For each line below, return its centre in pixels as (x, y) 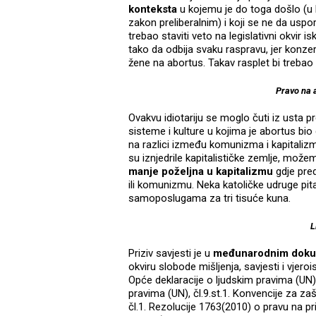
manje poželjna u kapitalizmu (201, 172)
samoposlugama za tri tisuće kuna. (209, 199)
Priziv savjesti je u (171, 254)
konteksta (153, 10)
